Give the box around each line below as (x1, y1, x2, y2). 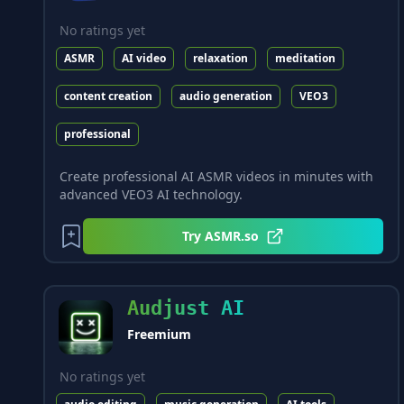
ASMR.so (204, 227, 259, 244)
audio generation (179, 88, 272, 104)
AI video (122, 50, 166, 66)
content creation (64, 88, 152, 104)
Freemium (127, 326, 191, 343)
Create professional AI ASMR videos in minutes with (60, 168, 373, 185)
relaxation (193, 50, 248, 66)
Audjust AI (127, 297, 244, 319)
